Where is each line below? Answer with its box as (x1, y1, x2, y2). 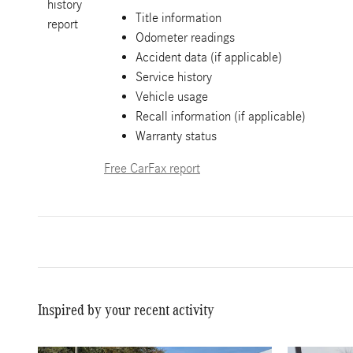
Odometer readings (136, 30, 235, 45)
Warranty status (136, 128, 217, 143)
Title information (136, 10, 221, 25)
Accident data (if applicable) (136, 50, 282, 65)
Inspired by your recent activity (38, 301, 214, 318)
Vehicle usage (136, 89, 208, 104)
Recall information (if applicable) (136, 109, 306, 124)
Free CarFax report (104, 161, 200, 176)
